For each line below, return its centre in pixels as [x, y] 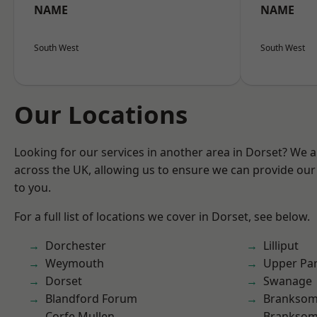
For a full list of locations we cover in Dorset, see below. [162, 217]
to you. [33, 188]
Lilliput [281, 246]
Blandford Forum [91, 299]
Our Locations [101, 114]
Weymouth [75, 263]
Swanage [288, 281]
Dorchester [76, 246]
